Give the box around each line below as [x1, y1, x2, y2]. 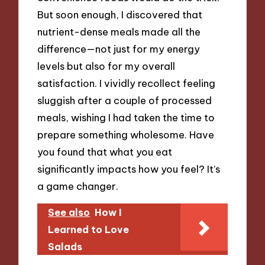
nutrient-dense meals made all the [37, 25, 201, 38]
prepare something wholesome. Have [37, 128, 215, 141]
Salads [48, 241, 83, 253]
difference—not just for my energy [37, 42, 201, 55]
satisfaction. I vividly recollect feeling [37, 76, 216, 89]
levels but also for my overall [37, 59, 176, 72]
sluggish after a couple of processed [37, 93, 212, 106]
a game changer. [37, 179, 119, 192]
